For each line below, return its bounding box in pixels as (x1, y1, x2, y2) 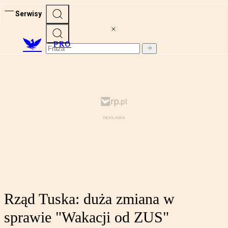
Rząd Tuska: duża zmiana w (4, 190, 175, 208)
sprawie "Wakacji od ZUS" (4, 209, 169, 226)
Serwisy (15, 9, 42, 18)
